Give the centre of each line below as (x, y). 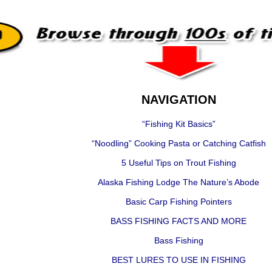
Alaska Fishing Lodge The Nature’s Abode (178, 182)
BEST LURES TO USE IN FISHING (178, 260)
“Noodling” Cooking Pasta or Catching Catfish (178, 143)
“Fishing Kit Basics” (178, 124)
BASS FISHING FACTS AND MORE (178, 221)
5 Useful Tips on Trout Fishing (178, 163)
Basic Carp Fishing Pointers (178, 202)
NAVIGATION (178, 100)
